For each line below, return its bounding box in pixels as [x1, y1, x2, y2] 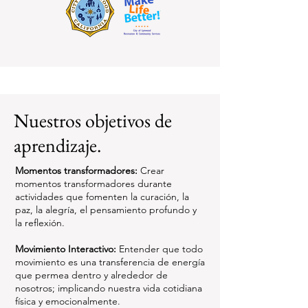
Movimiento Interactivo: [15, 243, 116, 255]
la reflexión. [15, 217, 65, 229]
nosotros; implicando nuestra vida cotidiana [15, 282, 202, 294]
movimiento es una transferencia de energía [15, 256, 205, 268]
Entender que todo [116, 243, 203, 255]
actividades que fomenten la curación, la [15, 190, 189, 203]
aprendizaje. [14, 133, 101, 157]
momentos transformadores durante [15, 177, 172, 190]
